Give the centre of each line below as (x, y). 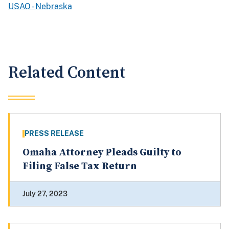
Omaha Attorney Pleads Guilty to (102, 153)
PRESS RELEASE (54, 134)
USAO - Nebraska (40, 7)
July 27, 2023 (45, 194)
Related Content (67, 73)
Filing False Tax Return (80, 167)
